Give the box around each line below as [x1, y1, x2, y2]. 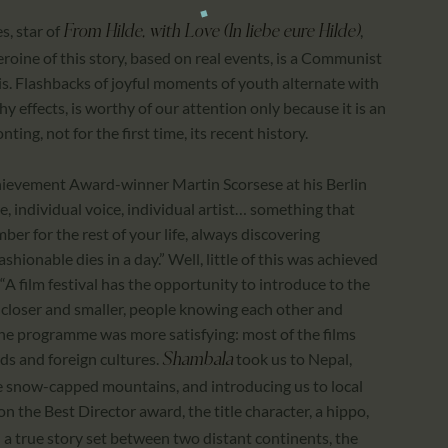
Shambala [162, 350, 233, 370]
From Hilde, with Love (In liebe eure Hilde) [63, 22, 360, 42]
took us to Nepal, [233, 348, 352, 368]
